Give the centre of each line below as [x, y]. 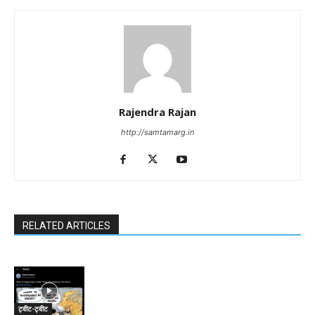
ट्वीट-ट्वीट [33, 308]
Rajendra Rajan [157, 112]
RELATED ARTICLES [66, 226]
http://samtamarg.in [157, 133]
